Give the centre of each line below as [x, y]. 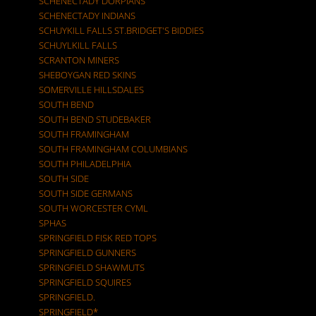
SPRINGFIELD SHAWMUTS [92, 267]
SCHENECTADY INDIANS [87, 16]
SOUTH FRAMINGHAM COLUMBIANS [113, 149]
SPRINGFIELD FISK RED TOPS [98, 238]
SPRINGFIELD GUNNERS [87, 253]
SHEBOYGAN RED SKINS [87, 75]
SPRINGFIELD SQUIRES [85, 282]
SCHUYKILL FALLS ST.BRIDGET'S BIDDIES [121, 30]
